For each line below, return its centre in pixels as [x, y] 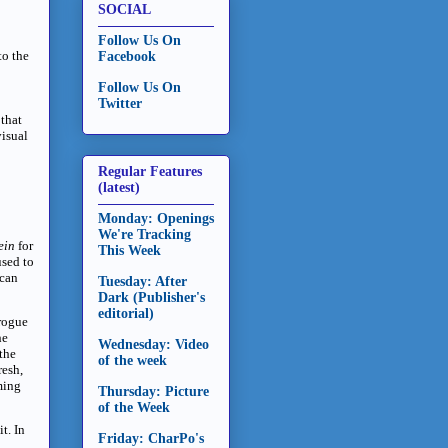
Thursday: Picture [153, 392]
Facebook [127, 56]
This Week [129, 251]
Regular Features [150, 172]
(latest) [119, 188]
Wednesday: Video [153, 345]
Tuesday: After [142, 282]
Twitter [120, 103]
